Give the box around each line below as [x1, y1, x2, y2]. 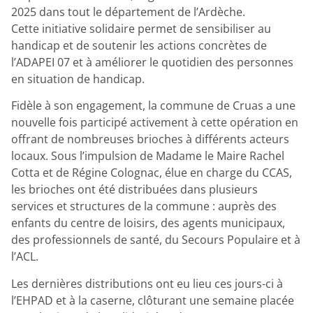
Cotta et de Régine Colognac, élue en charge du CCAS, [11, 165, 292, 181]
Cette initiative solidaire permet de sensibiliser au [11, 21, 271, 36]
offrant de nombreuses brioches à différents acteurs [11, 131, 289, 147]
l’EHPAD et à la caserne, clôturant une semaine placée [11, 292, 294, 308]
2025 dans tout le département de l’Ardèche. [11, 4, 245, 20]
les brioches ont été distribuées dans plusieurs [11, 182, 258, 198]
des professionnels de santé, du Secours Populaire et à [11, 232, 300, 248]
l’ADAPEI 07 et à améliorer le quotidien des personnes [11, 54, 293, 70]
